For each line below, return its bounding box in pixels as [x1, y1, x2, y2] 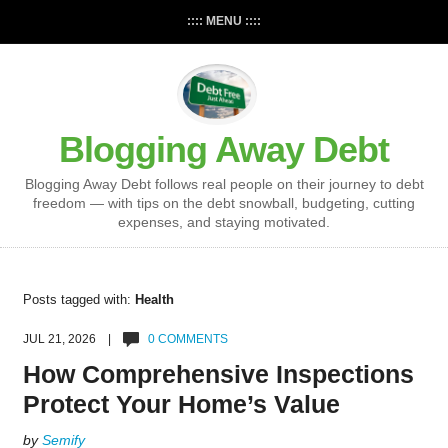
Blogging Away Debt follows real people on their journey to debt [24, 176, 424, 193]
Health [134, 292, 174, 308]
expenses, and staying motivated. [118, 214, 330, 231]
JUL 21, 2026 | [22, 332, 123, 347]
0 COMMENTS [147, 332, 228, 347]
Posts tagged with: [22, 292, 135, 308]
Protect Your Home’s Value [22, 390, 340, 419]
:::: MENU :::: [187, 14, 261, 28]
